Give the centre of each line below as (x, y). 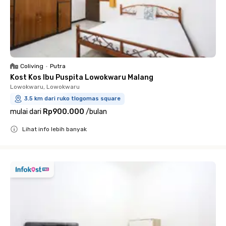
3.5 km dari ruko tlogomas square (72, 98)
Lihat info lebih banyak (54, 129)
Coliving (32, 66)
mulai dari (26, 111)
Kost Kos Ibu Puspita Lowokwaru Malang (82, 77)
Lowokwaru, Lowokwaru (45, 87)
